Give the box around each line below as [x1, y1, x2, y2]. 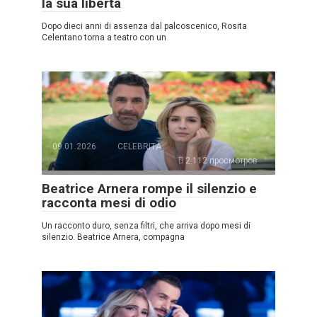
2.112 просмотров [183, 156, 258, 166]
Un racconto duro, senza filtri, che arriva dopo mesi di [42, 221, 250, 231]
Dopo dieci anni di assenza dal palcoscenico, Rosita [42, 21, 247, 32]
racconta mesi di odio [42, 195, 176, 212]
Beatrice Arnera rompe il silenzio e [42, 180, 257, 197]
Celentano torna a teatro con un [42, 33, 166, 43]
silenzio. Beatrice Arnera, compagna [42, 232, 185, 243]
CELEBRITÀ [117, 142, 161, 152]
